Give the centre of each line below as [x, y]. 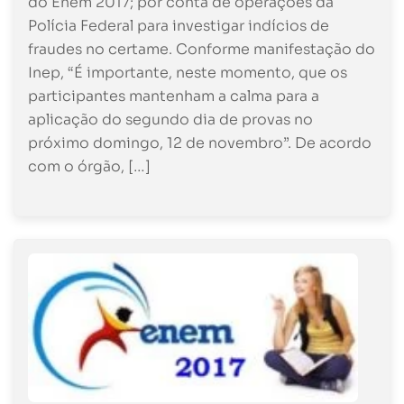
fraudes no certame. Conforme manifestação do [202, 50]
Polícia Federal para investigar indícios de [179, 26]
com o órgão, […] [89, 167]
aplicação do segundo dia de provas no [170, 120]
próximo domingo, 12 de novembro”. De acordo [200, 143]
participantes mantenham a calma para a [174, 96]
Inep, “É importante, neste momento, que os [188, 73]
